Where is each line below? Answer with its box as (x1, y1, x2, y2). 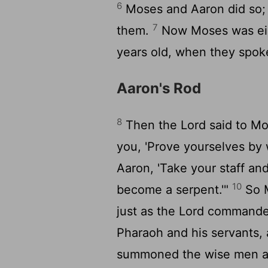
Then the (122, 118, 181, 132)
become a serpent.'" (117, 182, 233, 197)
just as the (117, 204, 179, 218)
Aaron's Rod (117, 80, 202, 97)
